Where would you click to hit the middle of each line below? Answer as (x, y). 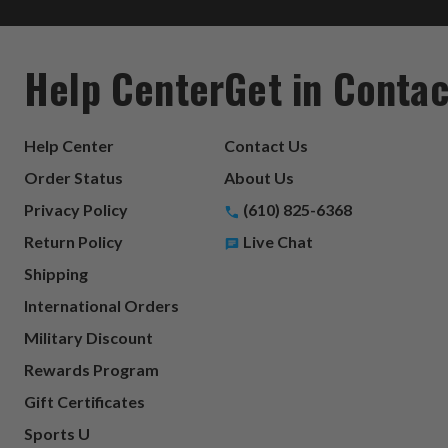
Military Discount (88, 337)
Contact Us (266, 145)
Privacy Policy (76, 209)
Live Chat (277, 241)
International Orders (101, 305)
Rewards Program (91, 369)
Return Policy (73, 241)
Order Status (73, 177)
